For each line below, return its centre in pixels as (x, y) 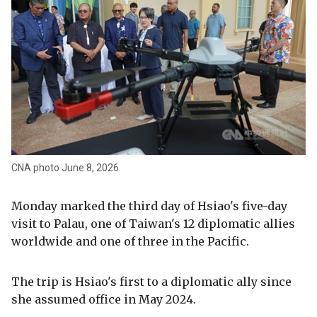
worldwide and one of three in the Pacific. (130, 241)
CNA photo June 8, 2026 (65, 167)
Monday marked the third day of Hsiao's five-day (149, 206)
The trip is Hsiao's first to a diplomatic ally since (151, 281)
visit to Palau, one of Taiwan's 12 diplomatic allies (153, 223)
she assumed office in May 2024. (104, 299)
